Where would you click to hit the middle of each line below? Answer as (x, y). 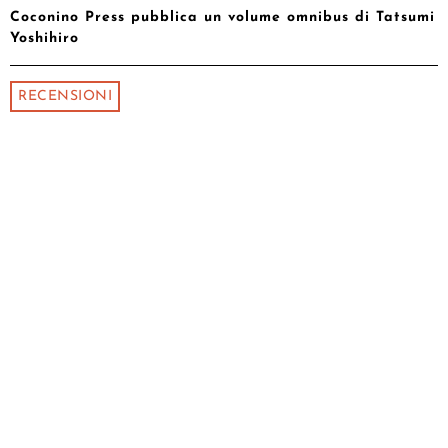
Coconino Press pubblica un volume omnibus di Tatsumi (222, 18)
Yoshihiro (44, 39)
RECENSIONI (65, 97)
